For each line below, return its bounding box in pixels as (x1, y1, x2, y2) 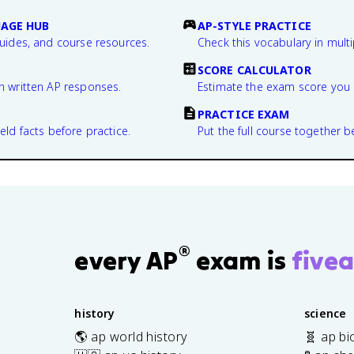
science (304, 305, 347, 321)
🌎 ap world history (74, 327, 188, 345)
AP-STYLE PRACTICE (198, 18, 311, 33)
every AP (74, 243, 179, 277)
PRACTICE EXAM (198, 107, 290, 122)
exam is (190, 243, 292, 277)
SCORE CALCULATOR (198, 62, 311, 77)
